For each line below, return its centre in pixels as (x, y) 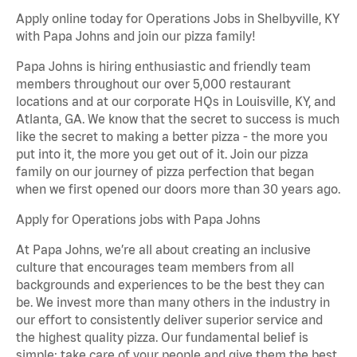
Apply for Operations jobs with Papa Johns (138, 220)
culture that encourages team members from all (155, 267)
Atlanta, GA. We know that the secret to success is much (178, 119)
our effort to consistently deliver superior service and (169, 320)
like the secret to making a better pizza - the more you (172, 137)
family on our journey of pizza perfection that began (165, 172)
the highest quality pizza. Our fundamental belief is (162, 337)
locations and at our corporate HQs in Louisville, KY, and (176, 102)
